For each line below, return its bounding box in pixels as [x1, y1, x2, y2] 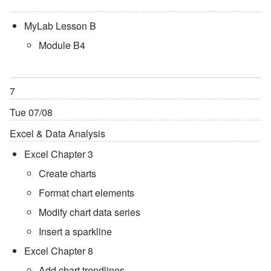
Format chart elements [39, 185, 134, 200]
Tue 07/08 [10, 105, 53, 119]
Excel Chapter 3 [24, 146, 93, 161]
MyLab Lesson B [24, 18, 96, 33]
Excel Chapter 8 [24, 243, 93, 258]
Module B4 [39, 38, 85, 52]
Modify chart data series [39, 204, 140, 219]
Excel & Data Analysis [10, 126, 105, 140]
